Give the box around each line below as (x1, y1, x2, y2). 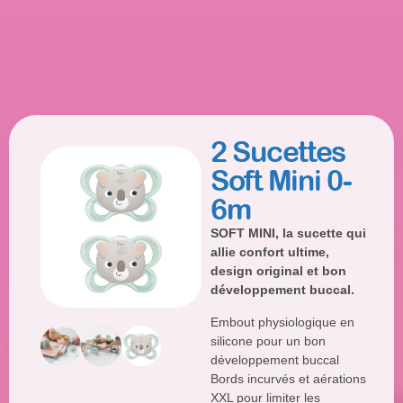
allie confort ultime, (210, 245, 329, 260)
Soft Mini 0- (210, 164, 352, 198)
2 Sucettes (210, 135, 345, 169)
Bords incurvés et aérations (210, 371, 366, 386)
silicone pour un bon (210, 333, 326, 348)
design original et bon (210, 264, 346, 279)
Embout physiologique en (210, 314, 354, 329)
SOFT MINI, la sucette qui (210, 226, 366, 241)
